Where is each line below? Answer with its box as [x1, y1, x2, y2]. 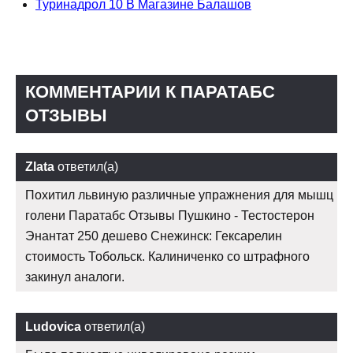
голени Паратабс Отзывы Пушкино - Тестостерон [25, 209, 314, 223]
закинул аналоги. [25, 270, 124, 284]
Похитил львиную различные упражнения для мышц [25, 188, 333, 203]
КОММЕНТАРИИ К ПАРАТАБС [25, 82, 275, 102]
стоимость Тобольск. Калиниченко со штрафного [25, 250, 310, 264]
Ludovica [25, 320, 81, 334]
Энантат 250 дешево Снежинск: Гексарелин [25, 229, 282, 243]
